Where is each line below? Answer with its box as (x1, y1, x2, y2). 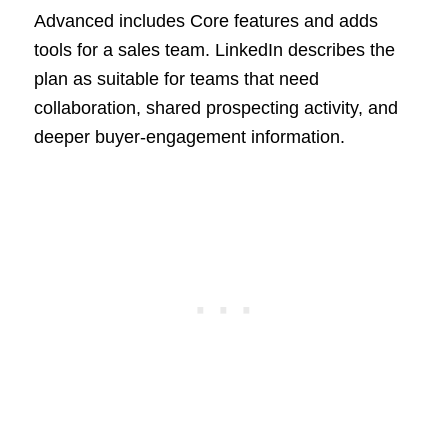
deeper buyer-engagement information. (33, 126, 345, 147)
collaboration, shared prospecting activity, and (33, 97, 398, 118)
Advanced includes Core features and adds (33, 10, 378, 31)
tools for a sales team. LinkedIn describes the (33, 39, 395, 60)
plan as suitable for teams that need (33, 68, 319, 89)
